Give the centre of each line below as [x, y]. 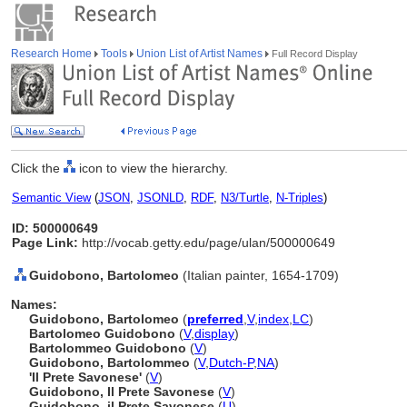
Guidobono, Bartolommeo [111, 362]
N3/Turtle [245, 198]
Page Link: [45, 243]
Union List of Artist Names [199, 54]
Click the [37, 168]
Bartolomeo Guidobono [104, 333]
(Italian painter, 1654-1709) [261, 275]
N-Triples [300, 198]
